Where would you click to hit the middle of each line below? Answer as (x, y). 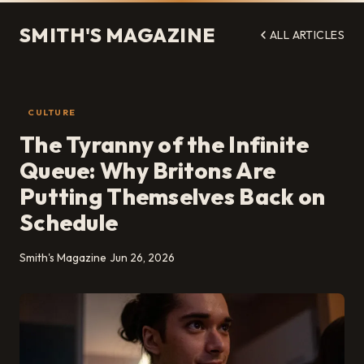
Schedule (69, 223)
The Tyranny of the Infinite (165, 145)
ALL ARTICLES (307, 35)
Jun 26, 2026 (142, 258)
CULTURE (52, 113)
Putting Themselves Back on (173, 197)
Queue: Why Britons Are (148, 171)
